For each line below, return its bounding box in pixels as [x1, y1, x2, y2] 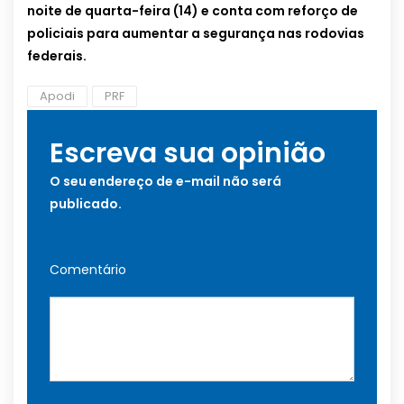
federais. [27, 47, 87, 66]
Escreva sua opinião [50, 134, 326, 173]
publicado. [50, 195, 122, 214]
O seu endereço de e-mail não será [50, 172, 281, 191]
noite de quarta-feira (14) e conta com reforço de [27, 2, 358, 21]
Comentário [50, 261, 126, 280]
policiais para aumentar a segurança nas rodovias [27, 24, 364, 43]
